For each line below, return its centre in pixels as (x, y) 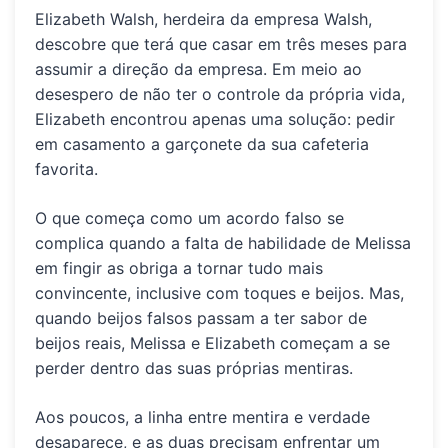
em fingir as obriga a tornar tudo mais (179, 267)
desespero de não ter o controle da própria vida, (220, 93)
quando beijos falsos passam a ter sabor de (201, 317)
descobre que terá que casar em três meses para (221, 43)
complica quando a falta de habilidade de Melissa (223, 242)
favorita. (66, 168)
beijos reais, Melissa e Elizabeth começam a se (212, 342)
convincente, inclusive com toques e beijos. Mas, (219, 292)
